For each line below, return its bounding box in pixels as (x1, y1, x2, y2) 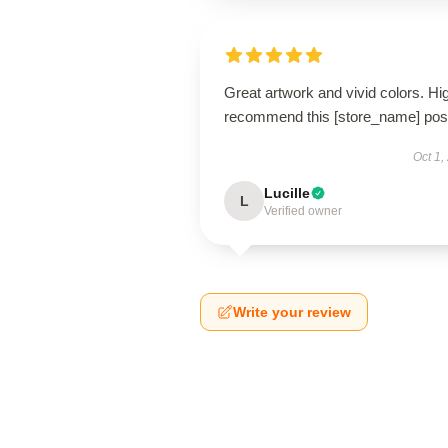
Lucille (264, 185, 310, 201)
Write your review (233, 304, 351, 320)
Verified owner (264, 204, 342, 218)
